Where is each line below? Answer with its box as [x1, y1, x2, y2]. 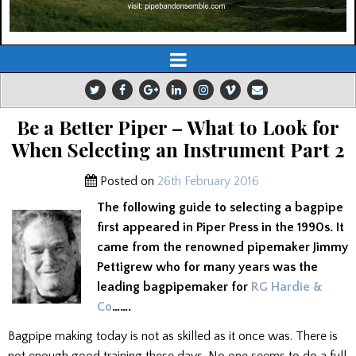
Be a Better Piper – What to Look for [17, 114, 339, 141]
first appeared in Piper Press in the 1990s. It [97, 220, 344, 235]
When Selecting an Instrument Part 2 [11, 137, 345, 163]
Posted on [96, 174, 157, 189]
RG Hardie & [251, 280, 323, 295]
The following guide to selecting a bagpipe [97, 200, 343, 215]
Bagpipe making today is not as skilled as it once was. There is [8, 328, 338, 343]
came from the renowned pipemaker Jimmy [97, 240, 348, 255]
